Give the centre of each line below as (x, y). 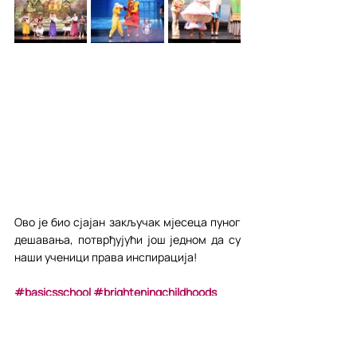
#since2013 (45, 310)
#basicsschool (53, 292)
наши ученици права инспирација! (106, 257)
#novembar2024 (58, 327)
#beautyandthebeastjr (138, 310)
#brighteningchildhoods (155, 292)
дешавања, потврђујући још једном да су (127, 239)
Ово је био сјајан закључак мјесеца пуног (127, 222)
